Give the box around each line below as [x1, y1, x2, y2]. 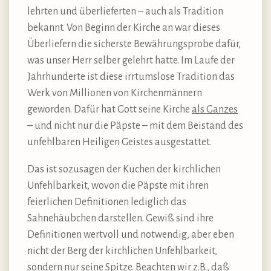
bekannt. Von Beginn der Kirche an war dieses [27, 22, 220, 33]
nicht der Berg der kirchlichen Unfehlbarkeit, [27, 245, 217, 256]
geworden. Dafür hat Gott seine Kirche [27, 103, 192, 115]
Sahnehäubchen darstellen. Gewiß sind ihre [27, 212, 214, 224]
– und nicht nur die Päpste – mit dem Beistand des [27, 120, 243, 131]
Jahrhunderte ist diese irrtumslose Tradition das [27, 71, 235, 82]
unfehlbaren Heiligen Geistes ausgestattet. [27, 136, 211, 148]
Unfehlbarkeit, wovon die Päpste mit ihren [27, 180, 209, 191]
